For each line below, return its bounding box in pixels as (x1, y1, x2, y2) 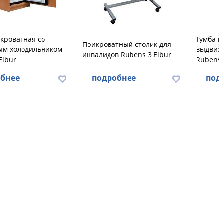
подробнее (91, 72, 136, 83)
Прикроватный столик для (82, 40, 171, 49)
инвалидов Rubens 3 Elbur (82, 50, 171, 59)
